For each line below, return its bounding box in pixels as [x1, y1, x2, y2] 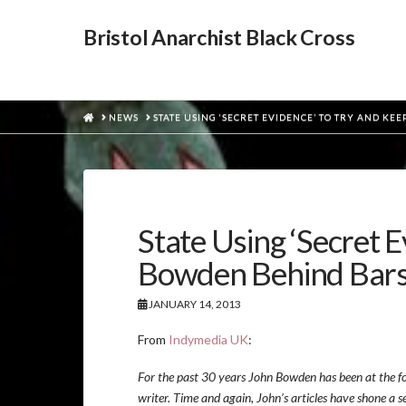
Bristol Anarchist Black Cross [83, 24, 355, 50]
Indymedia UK [169, 331, 248, 347]
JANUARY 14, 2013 [147, 297, 241, 311]
